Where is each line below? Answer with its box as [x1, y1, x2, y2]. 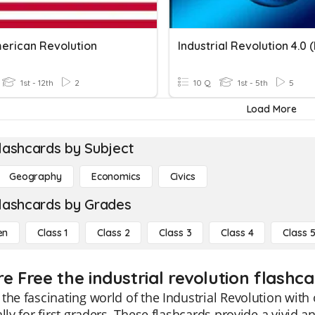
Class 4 [221, 226, 254, 239]
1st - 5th [236, 77, 268, 88]
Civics [169, 170, 195, 183]
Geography [9, 170, 62, 183]
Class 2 [97, 226, 130, 239]
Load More [246, 103, 297, 115]
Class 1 [37, 226, 68, 239]
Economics [91, 170, 141, 183]
